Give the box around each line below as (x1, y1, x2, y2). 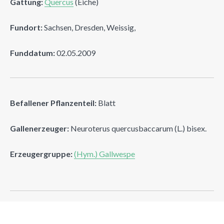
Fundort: (10, 22, 42, 32)
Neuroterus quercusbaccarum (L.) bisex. (69, 123, 206, 133)
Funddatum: (10, 47, 55, 57)
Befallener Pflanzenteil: (10, 97, 96, 107)
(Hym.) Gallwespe (74, 148, 135, 158)
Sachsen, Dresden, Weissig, (42, 22, 135, 32)
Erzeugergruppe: (10, 148, 72, 158)
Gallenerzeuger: (10, 123, 69, 133)
